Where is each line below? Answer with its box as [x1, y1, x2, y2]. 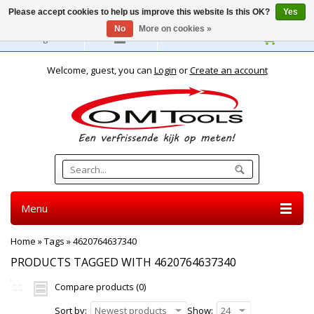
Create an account [189, 64, 268, 76]
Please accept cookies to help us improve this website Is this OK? [8, 7, 272, 17]
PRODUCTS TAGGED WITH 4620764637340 [11, 254, 236, 270]
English [32, 32, 62, 44]
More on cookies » [138, 24, 212, 34]
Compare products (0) [55, 280, 146, 293]
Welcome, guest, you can [46, 64, 154, 76]
